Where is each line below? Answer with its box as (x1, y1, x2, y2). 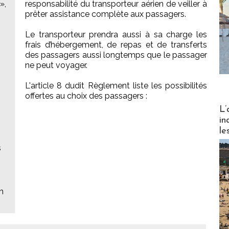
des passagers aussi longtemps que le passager (25, 50, 207, 60)
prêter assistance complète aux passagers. (25, 9, 186, 19)
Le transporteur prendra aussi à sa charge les (25, 30, 207, 40)
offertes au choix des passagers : (25, 91, 147, 101)
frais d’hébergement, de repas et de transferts (25, 40, 207, 50)
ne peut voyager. (25, 60, 87, 71)
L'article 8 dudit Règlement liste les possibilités (25, 81, 207, 91)
